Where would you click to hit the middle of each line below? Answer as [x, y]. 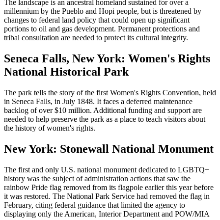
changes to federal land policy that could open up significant [97, 20]
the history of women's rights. [50, 128]
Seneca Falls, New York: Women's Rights [107, 59]
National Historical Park [66, 72]
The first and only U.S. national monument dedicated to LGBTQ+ [107, 169]
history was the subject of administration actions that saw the [97, 178]
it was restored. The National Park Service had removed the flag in [107, 196]
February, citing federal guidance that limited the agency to [95, 205]
